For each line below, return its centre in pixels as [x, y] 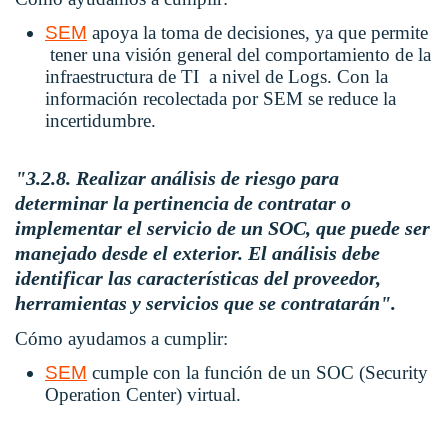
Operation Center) [116, 395]
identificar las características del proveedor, [198, 278]
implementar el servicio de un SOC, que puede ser [222, 228]
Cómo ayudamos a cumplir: [121, 339]
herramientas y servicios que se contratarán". [205, 303]
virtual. [214, 395]
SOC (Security [372, 373]
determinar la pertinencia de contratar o [183, 203]
